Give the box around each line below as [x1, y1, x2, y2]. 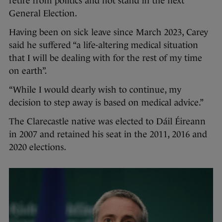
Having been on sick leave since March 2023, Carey [9, 27, 208, 38]
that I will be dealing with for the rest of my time [9, 53, 202, 63]
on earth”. [9, 66, 49, 76]
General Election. [9, 8, 79, 19]
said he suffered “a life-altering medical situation [9, 40, 198, 51]
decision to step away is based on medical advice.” [9, 98, 204, 108]
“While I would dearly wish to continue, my [9, 85, 181, 95]
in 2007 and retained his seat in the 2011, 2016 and [9, 129, 207, 140]
